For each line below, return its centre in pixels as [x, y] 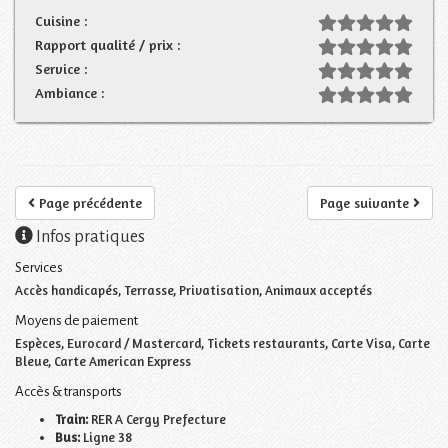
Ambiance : [69, 92]
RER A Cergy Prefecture [158, 418]
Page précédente [88, 202]
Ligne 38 [106, 436]
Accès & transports [68, 391]
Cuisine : [61, 20]
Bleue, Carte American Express [103, 360]
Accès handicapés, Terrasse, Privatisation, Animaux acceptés [193, 289]
